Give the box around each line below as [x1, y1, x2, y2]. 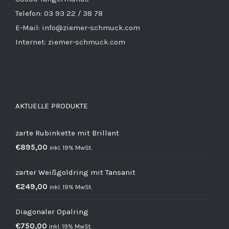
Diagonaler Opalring [15, 207, 88, 216]
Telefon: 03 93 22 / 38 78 [15, 9, 103, 18]
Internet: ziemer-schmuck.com [15, 37, 125, 47]
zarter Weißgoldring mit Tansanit [15, 168, 135, 177]
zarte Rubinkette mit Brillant [15, 128, 119, 138]
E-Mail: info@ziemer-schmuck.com [15, 23, 140, 32]
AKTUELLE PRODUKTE [15, 101, 88, 110]
